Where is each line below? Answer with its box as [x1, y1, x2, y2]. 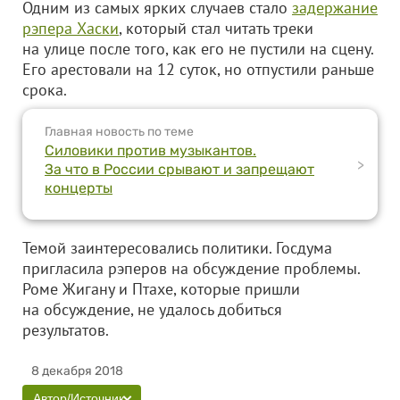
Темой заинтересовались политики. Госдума [22, 237, 332, 258]
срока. [22, 79, 67, 100]
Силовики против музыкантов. [45, 142, 256, 159]
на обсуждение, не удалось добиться [22, 299, 282, 320]
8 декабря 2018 [31, 363, 123, 379]
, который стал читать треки [119, 18, 313, 38]
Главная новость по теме [45, 124, 194, 139]
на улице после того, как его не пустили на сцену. [22, 38, 373, 59]
